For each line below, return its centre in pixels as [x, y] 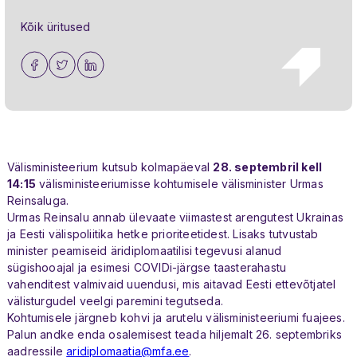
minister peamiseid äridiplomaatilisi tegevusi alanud [145, 251]
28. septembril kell [268, 167]
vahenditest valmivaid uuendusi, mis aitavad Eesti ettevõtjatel [172, 284]
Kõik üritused [56, 27]
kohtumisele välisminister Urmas [238, 184]
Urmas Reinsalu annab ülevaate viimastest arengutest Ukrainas [176, 218]
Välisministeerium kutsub [74, 167]
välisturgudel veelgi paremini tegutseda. [115, 301]
